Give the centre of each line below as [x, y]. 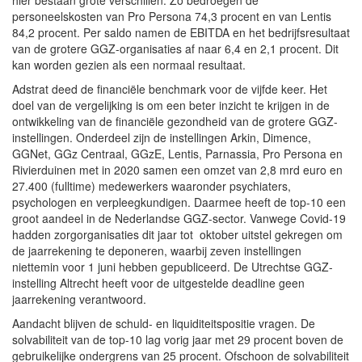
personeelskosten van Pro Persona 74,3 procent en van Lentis [172, 16]
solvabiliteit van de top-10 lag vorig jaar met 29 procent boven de [178, 339]
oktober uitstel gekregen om [271, 234]
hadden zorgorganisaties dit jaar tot [103, 234]
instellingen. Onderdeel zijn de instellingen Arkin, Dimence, [162, 137]
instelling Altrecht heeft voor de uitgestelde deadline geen [158, 282]
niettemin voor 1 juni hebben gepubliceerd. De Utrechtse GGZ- [173, 266]
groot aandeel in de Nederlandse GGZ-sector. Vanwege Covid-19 [179, 218]
